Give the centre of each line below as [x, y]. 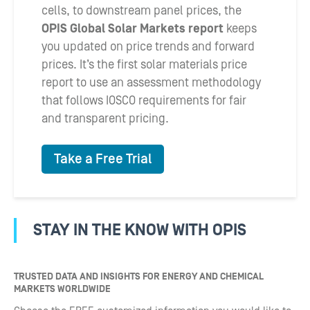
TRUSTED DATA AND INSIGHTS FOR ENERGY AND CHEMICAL [139, 277]
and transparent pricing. [105, 119]
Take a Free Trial [103, 159]
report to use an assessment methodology [151, 83]
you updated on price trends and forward [148, 47]
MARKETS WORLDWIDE [62, 289]
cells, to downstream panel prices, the [142, 11]
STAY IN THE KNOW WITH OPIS [140, 230]
